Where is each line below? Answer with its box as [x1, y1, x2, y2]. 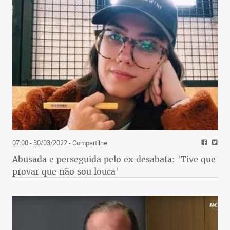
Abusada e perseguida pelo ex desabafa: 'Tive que [12, 154, 216, 165]
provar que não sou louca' [12, 166, 119, 178]
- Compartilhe [67, 138, 107, 148]
